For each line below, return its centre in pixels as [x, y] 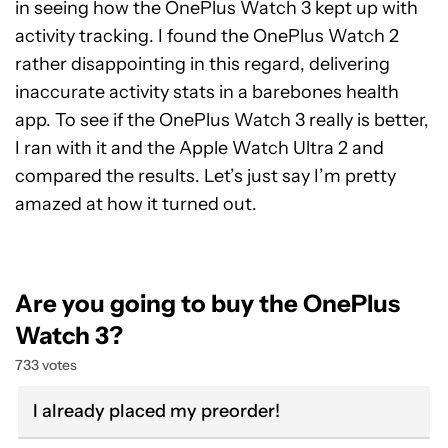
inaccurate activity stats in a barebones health [207, 92]
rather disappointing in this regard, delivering [202, 64]
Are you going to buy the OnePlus [207, 303]
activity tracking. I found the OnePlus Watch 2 [207, 36]
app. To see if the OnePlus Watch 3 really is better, [222, 120]
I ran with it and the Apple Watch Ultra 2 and [199, 148]
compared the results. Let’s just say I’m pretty [205, 176]
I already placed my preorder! [156, 411]
